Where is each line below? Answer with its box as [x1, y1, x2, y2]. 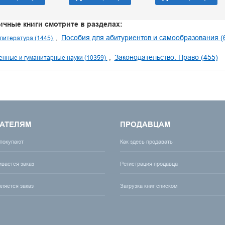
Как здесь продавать [120, 138, 173, 145]
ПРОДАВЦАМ [120, 120, 171, 129]
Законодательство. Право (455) [114, 53, 218, 61]
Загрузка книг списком [120, 182, 178, 189]
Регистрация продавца [120, 160, 178, 167]
